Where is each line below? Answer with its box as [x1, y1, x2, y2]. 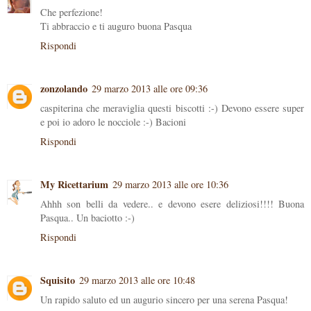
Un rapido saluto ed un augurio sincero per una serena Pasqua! [40, 293, 288, 307]
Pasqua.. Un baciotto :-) [40, 211, 135, 225]
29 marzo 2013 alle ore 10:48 [79, 274, 195, 287]
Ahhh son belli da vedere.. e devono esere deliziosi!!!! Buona [40, 197, 304, 211]
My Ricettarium [40, 177, 108, 192]
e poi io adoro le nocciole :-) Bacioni [40, 115, 186, 129]
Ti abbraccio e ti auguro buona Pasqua [40, 19, 192, 33]
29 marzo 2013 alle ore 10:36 [112, 178, 228, 192]
